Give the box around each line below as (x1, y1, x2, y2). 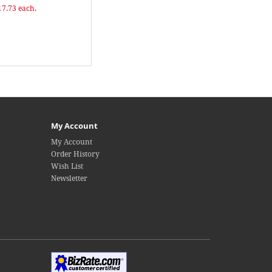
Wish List (50, 162, 83, 171)
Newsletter (50, 174, 87, 183)
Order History (50, 150, 100, 158)
